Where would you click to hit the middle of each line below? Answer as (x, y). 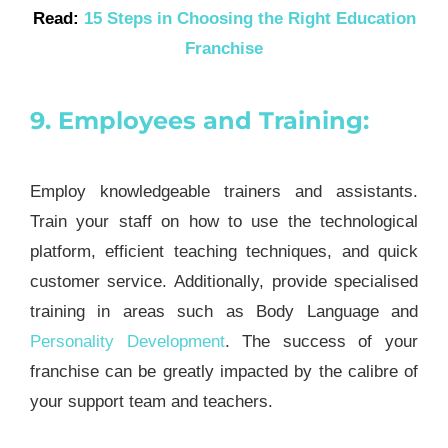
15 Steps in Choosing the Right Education (249, 18)
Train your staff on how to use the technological (224, 222)
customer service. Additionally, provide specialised (224, 282)
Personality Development (127, 342)
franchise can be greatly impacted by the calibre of (224, 372)
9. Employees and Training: (199, 120)
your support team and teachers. (151, 402)
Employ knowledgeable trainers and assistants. (224, 192)
